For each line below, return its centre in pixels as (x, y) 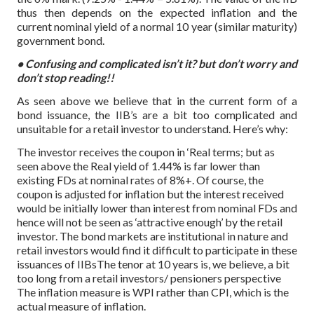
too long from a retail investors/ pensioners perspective (149, 278)
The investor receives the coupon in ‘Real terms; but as (146, 151)
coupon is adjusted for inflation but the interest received (150, 193)
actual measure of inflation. (81, 306)
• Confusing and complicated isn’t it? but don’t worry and (157, 64)
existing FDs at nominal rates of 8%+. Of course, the (140, 179)
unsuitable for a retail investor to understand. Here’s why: (152, 128)
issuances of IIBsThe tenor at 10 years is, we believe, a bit (153, 264)
